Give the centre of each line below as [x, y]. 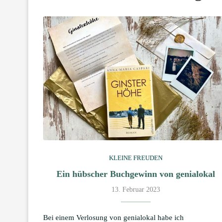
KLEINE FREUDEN [136, 158]
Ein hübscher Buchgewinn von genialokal [136, 174]
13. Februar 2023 [136, 189]
